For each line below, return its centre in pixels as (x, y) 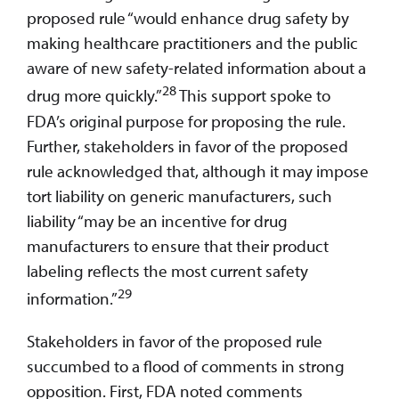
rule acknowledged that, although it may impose (198, 171)
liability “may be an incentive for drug (157, 220)
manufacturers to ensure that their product (178, 245)
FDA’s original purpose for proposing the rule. (186, 121)
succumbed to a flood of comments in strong (186, 366)
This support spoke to (253, 96)
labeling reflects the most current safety (167, 270)
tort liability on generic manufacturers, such (179, 195)
